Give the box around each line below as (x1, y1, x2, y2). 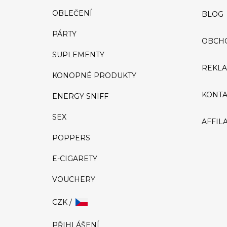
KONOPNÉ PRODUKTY (52, 70, 136, 80)
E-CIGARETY (52, 154, 97, 163)
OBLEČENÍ (52, 8, 92, 18)
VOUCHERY (52, 174, 95, 184)
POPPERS (52, 133, 90, 142)
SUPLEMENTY (52, 50, 104, 59)
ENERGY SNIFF (52, 91, 108, 101)
